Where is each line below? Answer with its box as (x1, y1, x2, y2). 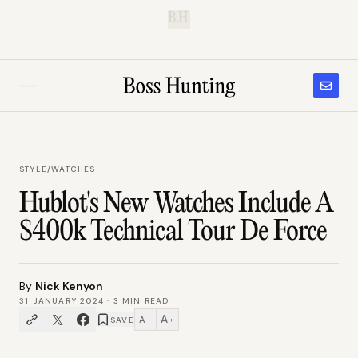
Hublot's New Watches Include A (19, 189, 333, 220)
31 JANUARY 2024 (19, 296, 104, 306)
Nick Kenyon (35, 279, 103, 293)
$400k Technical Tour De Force (19, 217, 328, 248)
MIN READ (118, 296, 169, 306)
